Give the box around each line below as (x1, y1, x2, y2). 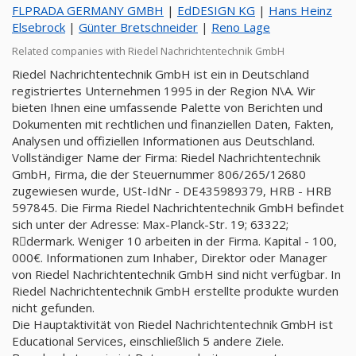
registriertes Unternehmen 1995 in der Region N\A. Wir (12, 83, 315, 99)
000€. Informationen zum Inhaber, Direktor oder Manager (12, 250, 327, 265)
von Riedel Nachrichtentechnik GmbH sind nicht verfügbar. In (12, 266, 341, 282)
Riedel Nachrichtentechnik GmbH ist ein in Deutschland (12, 66, 309, 82)
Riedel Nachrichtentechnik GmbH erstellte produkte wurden (12, 283, 339, 299)
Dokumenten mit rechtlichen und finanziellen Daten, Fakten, (12, 116, 334, 132)
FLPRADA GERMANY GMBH (12, 2, 164, 18)
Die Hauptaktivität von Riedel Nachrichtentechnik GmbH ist (12, 316, 333, 332)
